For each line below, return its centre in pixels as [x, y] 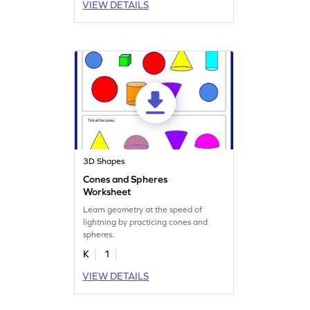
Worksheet [107, 191]
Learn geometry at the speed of [143, 209]
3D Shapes [104, 161]
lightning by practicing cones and [146, 222]
